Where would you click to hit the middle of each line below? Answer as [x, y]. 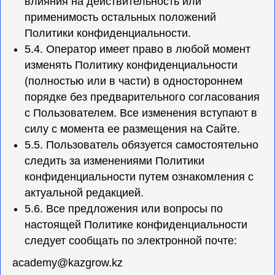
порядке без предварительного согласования [142, 97]
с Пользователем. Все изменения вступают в [141, 113]
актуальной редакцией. [84, 193]
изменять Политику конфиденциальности [131, 65]
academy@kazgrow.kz [68, 263]
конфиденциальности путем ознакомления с [139, 177]
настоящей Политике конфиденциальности [136, 225]
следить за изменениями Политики [114, 161]
